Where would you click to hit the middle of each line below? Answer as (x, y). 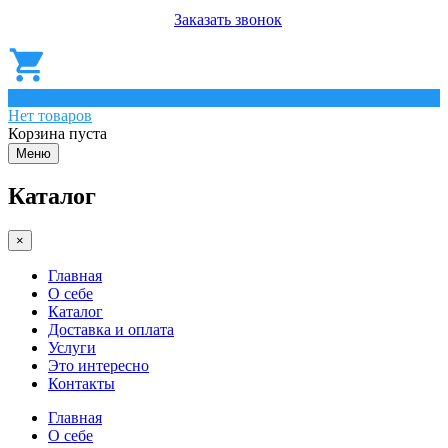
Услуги (72, 348)
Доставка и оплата (111, 330)
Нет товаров (50, 115)
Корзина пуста (57, 133)
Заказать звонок (228, 19)
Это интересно (98, 366)
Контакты (81, 384)
